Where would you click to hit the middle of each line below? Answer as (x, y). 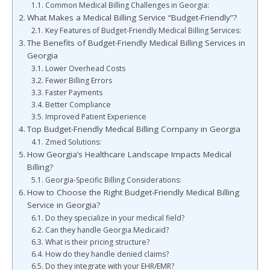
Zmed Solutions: (73, 142)
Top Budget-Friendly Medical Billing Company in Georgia (133, 129)
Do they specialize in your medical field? (115, 218)
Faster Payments (74, 93)
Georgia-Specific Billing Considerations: (113, 180)
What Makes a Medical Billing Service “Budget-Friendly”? (132, 17)
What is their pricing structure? (97, 242)
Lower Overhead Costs (85, 68)
